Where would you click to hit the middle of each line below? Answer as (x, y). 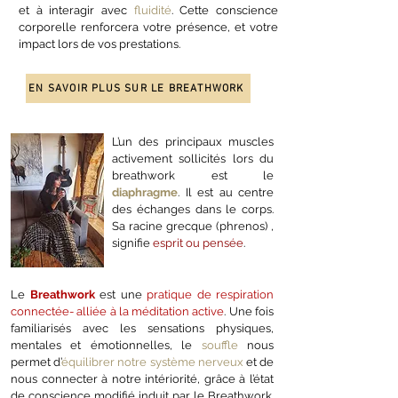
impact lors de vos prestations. (99, 44)
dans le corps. (234, 209)
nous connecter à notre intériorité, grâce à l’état (142, 379)
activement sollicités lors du (193, 159)
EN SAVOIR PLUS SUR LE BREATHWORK (136, 88)
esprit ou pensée (198, 243)
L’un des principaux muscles (193, 142)
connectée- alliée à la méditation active (118, 311)
